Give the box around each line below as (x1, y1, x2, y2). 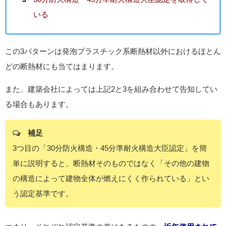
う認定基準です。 (13, 190, 73, 198)
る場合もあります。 (5, 100, 73, 108)
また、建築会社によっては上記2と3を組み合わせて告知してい (5, 85, 217, 93)
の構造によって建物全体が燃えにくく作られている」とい (13, 175, 209, 183)
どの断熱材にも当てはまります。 (5, 63, 119, 71)
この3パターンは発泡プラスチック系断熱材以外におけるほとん (5, 47, 221, 55)
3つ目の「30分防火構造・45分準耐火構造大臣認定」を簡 (13, 144, 207, 152)
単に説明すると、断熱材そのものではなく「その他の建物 (13, 159, 209, 167)
